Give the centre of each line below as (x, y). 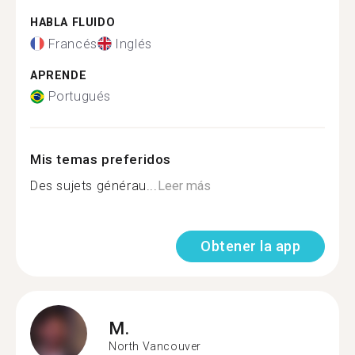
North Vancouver (155, 346)
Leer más (184, 186)
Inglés (134, 44)
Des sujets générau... (94, 186)
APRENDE (59, 75)
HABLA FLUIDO (73, 23)
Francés (73, 44)
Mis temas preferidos (101, 159)
